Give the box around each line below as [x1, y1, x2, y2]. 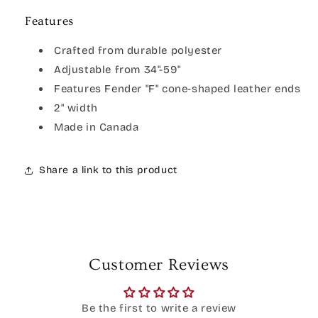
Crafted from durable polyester [54, 43, 222, 57]
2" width [54, 101, 98, 114]
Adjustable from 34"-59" [54, 62, 181, 76]
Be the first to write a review [82, 301, 236, 314]
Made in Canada [54, 120, 139, 133]
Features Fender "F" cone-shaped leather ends [54, 82, 301, 95]
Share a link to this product [39, 164, 177, 177]
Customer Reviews [89, 256, 229, 274]
